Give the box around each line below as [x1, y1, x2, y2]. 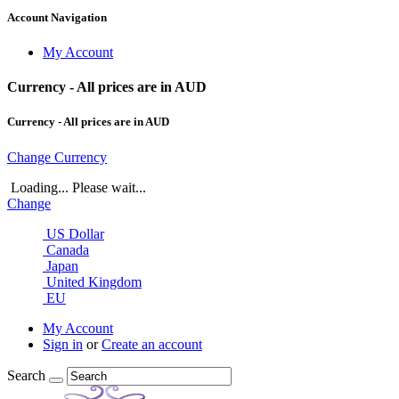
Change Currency [7, 149, 107, 165]
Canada [46, 241, 89, 257]
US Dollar [46, 225, 104, 241]
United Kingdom [46, 273, 142, 289]
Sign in [43, 336, 83, 352]
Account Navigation [7, 10, 107, 24]
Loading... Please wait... [7, 179, 146, 195]
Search [7, 367, 45, 383]
